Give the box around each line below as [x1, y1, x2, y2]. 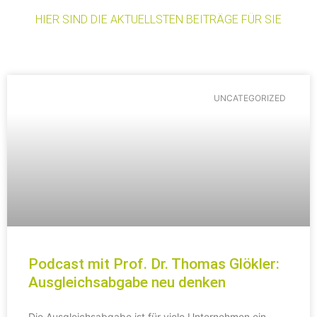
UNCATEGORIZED [213, 93, 286, 104]
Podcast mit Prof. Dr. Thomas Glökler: [28, 255, 279, 272]
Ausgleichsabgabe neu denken [28, 273, 226, 291]
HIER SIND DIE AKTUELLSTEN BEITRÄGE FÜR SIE [35, 12, 282, 26]
